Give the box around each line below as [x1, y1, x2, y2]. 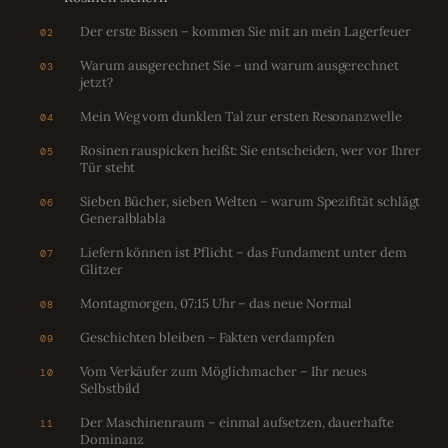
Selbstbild [80, 379, 141, 397]
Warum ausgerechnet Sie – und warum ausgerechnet [80, 56, 399, 74]
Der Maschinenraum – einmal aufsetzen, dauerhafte [80, 413, 394, 431]
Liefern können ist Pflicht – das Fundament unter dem [80, 243, 407, 261]
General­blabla [80, 209, 167, 227]
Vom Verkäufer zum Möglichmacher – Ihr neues [80, 362, 368, 380]
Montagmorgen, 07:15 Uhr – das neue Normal [80, 294, 353, 312]
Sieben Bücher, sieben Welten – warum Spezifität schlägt [80, 192, 421, 210]
